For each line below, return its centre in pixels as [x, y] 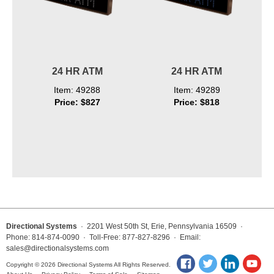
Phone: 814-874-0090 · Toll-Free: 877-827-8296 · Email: [103, 238]
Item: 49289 [197, 90]
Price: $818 [197, 102]
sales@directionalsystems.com [57, 249]
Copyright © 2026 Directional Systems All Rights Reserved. [88, 265]
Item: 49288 [77, 90]
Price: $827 [77, 102]
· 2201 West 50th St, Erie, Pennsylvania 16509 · [161, 227]
